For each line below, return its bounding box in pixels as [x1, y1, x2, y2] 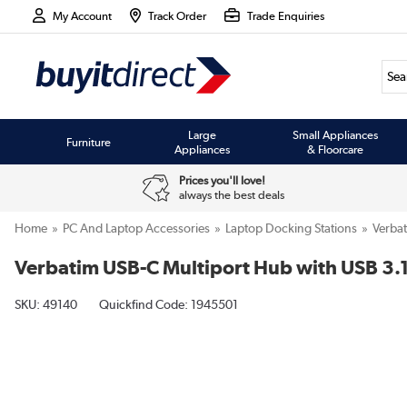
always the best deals [178, 188, 284, 202]
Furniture [66, 134, 112, 149]
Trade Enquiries [246, 9, 324, 23]
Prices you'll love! [178, 174, 265, 187]
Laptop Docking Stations [225, 221, 357, 235]
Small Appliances [293, 127, 379, 142]
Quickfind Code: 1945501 [99, 297, 238, 312]
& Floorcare [307, 142, 364, 156]
